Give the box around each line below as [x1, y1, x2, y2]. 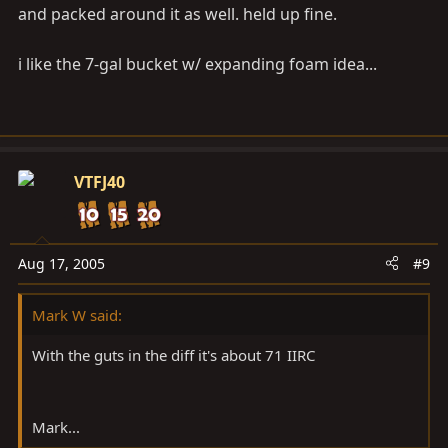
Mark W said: [32, 304, 122, 325]
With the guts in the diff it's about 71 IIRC [32, 344, 315, 365]
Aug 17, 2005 [18, 253, 105, 273]
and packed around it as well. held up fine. [18, 2, 337, 25]
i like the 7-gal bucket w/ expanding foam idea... [18, 52, 377, 75]
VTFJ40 [74, 170, 125, 193]
